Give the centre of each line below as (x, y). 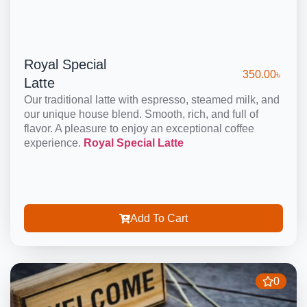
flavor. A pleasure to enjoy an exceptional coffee (139, 129)
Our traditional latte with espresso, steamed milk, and (152, 100)
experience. (54, 143)
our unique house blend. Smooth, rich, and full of (141, 114)
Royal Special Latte (134, 143)
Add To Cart (159, 218)
